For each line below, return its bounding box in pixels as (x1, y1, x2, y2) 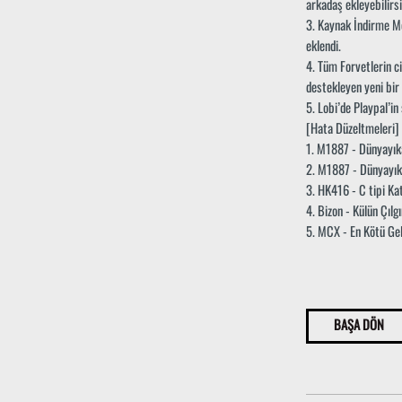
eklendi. (305, 39, 341, 54)
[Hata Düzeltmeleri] (305, 121, 399, 136)
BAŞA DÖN (333, 317, 384, 332)
